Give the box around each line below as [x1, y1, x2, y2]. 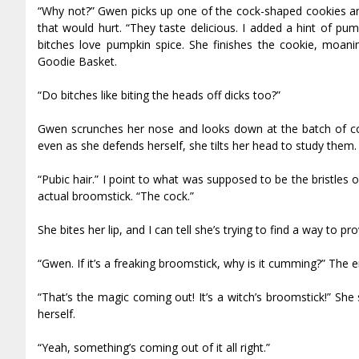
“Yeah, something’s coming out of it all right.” [38, 340, 270, 356]
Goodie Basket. [38, 54, 117, 70]
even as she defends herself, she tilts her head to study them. [38, 138, 357, 154]
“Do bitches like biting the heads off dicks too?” [38, 87, 280, 103]
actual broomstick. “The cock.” [38, 188, 194, 204]
